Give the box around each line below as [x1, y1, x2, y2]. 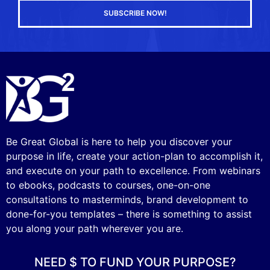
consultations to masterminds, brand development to [6, 193, 248, 206]
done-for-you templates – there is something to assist [6, 207, 252, 220]
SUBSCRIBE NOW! [103, 8, 167, 18]
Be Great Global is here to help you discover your [6, 135, 232, 148]
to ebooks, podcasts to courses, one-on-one [6, 178, 210, 191]
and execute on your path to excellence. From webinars [6, 164, 260, 177]
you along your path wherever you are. [6, 222, 183, 234]
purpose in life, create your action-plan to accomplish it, [6, 149, 263, 162]
